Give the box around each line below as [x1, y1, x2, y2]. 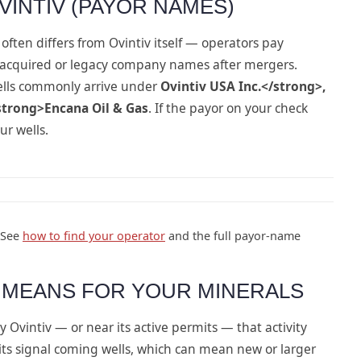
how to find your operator [23, 227, 165, 243]
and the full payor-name [165, 227, 301, 243]
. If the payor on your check [148, 98, 308, 117]
